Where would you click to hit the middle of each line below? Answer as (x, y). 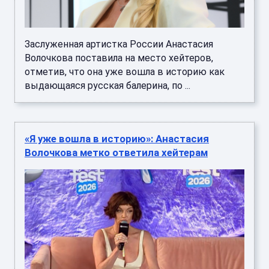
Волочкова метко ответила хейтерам (116, 152)
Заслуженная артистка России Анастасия (119, 44)
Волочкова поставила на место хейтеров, (119, 58)
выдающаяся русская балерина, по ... (107, 85)
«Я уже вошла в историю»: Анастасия (117, 138)
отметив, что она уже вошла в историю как (125, 71)
